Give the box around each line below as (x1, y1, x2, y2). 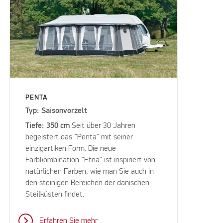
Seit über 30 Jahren (70, 121, 136, 130)
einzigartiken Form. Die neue (25, 144, 116, 153)
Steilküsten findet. (25, 190, 87, 199)
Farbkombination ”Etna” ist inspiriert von (25, 156, 156, 164)
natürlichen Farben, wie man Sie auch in (25, 167, 154, 176)
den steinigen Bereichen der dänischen (25, 179, 150, 187)
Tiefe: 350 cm (25, 121, 70, 130)
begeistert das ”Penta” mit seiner (25, 133, 133, 141)
